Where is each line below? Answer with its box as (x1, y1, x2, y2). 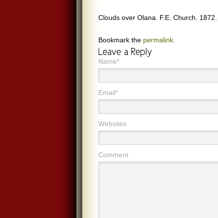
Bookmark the (98, 36, 143, 44)
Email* (98, 89, 118, 96)
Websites (98, 120, 127, 127)
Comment (98, 151, 128, 159)
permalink (143, 36, 173, 44)
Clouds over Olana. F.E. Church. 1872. (98, 14, 217, 21)
